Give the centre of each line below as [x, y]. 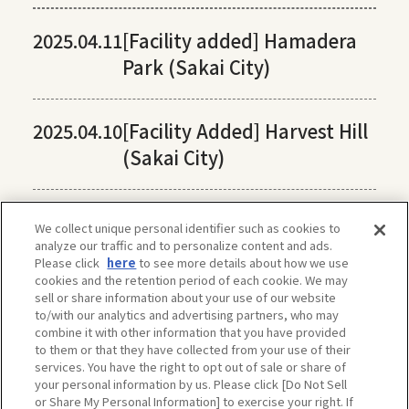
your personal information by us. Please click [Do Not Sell [191, 384]
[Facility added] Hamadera [239, 41]
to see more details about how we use [243, 262]
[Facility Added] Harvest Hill [245, 131]
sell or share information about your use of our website [186, 297]
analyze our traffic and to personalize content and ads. [184, 245]
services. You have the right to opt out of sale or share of [191, 367]
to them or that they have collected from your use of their [193, 349]
